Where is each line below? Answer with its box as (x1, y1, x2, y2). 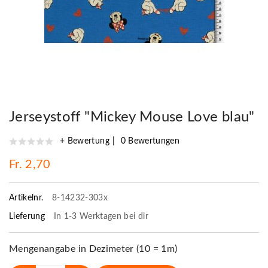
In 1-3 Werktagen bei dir (53, 212, 148, 221)
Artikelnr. (9, 193, 46, 202)
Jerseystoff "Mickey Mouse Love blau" (9, 109, 255, 124)
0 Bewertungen (120, 136, 180, 145)
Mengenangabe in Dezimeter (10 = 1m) (9, 243, 178, 254)
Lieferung (9, 212, 48, 221)
